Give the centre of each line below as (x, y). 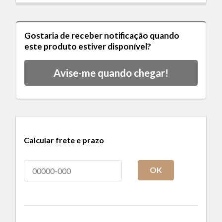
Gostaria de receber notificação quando (102, 35)
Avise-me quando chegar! (111, 73)
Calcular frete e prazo (64, 140)
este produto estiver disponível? (88, 46)
